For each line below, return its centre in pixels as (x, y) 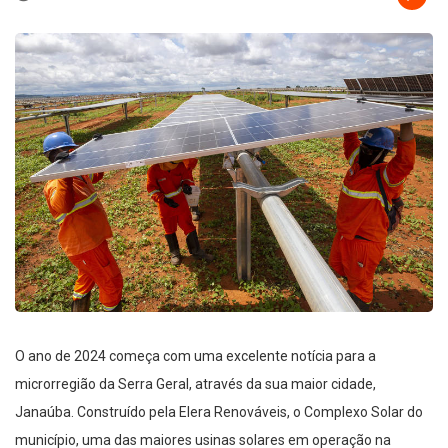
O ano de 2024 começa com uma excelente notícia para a (195, 355)
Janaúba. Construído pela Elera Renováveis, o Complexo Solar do (219, 411)
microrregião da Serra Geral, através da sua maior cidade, (195, 383)
